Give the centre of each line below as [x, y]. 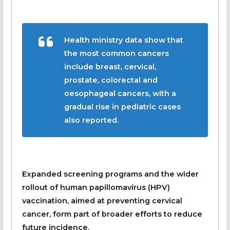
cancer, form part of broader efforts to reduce [112, 214]
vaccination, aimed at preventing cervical [102, 200]
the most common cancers [116, 53]
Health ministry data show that [123, 40]
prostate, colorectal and [111, 80]
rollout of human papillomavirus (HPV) [96, 187]
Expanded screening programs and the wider [110, 174]
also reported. [91, 120]
